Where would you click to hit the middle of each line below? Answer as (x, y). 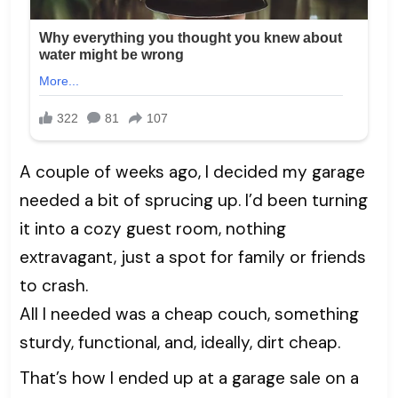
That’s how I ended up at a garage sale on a (189, 378)
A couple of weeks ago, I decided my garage (192, 172)
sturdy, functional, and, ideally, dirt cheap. (180, 343)
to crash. (54, 286)
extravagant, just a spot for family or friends (193, 258)
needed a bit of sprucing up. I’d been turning (194, 201)
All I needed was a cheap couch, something (189, 314)
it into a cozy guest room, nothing (153, 229)
